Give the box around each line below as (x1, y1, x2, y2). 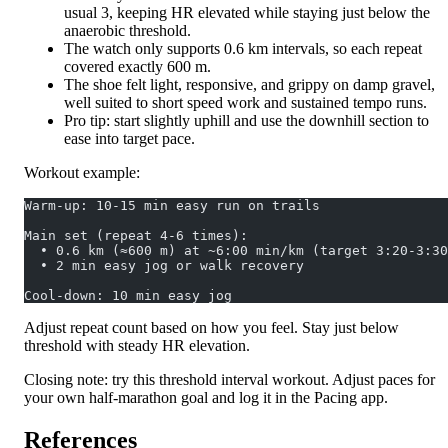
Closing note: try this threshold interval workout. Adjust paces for (24, 370, 435, 388)
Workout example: (24, 163, 140, 181)
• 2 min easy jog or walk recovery (24, 257, 304, 273)
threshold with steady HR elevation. (24, 336, 250, 354)
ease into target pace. (64, 129, 195, 147)
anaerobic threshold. (64, 21, 191, 39)
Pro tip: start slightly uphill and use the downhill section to (64, 111, 429, 129)
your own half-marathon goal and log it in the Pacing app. (24, 388, 388, 406)
